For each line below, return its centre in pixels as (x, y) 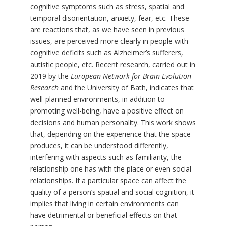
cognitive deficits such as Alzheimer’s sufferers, (106, 53)
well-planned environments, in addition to (97, 99)
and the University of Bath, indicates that (126, 88)
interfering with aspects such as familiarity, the (106, 157)
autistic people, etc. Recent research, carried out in (112, 65)
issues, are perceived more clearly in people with (109, 41)
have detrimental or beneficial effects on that (103, 215)
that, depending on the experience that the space (110, 134)
